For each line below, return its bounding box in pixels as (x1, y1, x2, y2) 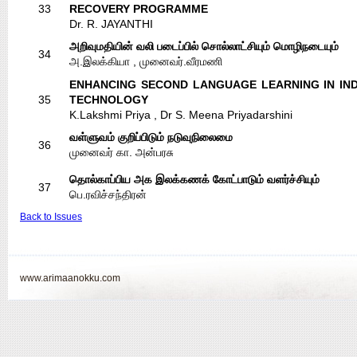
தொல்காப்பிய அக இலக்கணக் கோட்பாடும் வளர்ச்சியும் (69, 173, 320, 186)
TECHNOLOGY (69, 93, 148, 106)
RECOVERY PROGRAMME (69, 2, 208, 15)
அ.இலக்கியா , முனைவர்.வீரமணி (69, 55, 222, 68)
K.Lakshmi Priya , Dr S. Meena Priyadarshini (69, 108, 292, 121)
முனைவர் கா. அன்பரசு (69, 146, 174, 159)
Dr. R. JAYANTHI (69, 18, 153, 30)
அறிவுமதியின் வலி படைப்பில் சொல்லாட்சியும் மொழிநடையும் (69, 40, 339, 53)
